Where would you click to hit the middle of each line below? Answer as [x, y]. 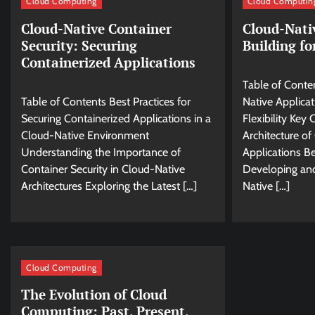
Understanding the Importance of [101, 152]
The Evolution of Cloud [94, 295]
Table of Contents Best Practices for [106, 101]
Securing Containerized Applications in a [116, 118]
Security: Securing [79, 45]
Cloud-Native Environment [85, 135]
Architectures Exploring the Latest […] [109, 186]
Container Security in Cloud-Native [103, 169]
